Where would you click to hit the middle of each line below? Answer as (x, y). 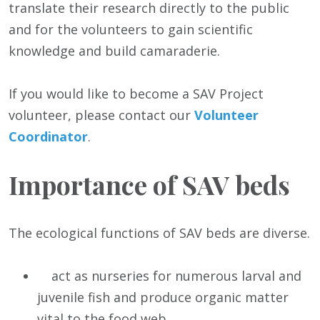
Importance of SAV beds (149, 184)
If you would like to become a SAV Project (136, 93)
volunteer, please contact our (101, 115)
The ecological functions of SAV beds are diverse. (159, 232)
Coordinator (48, 136)
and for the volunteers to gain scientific (131, 29)
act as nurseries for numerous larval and (169, 275)
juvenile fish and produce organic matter (163, 297)
